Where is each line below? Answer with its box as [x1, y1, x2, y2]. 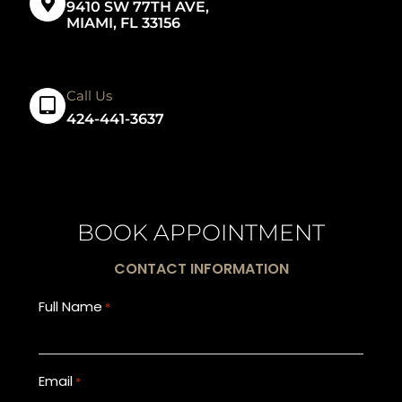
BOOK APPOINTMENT [77, 218, 325, 246]
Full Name [38, 296, 102, 316]
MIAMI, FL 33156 [66, 13, 181, 31]
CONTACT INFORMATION [113, 258, 289, 279]
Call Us [66, 87, 113, 105]
